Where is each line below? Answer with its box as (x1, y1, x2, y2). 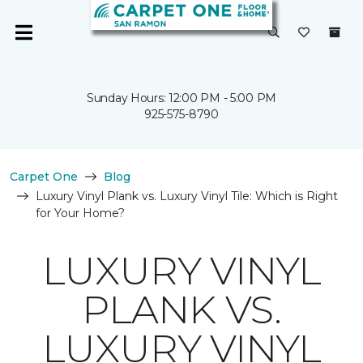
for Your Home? (36, 206, 125, 220)
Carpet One (10, 169, 78, 184)
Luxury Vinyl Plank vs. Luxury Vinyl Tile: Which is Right (36, 189, 338, 203)
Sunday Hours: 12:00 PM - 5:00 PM (86, 91, 277, 105)
